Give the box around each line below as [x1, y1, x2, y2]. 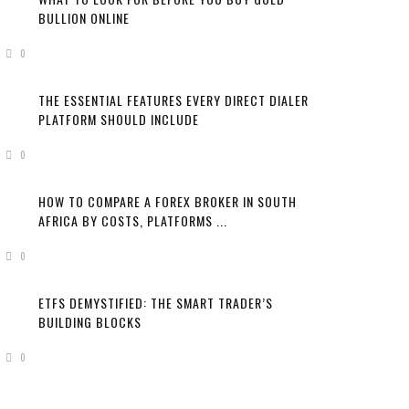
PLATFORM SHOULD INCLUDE [38, 110, 199, 129]
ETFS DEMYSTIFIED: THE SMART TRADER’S [38, 293, 273, 312]
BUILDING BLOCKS [38, 312, 142, 331]
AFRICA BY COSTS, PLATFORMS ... [38, 211, 227, 230]
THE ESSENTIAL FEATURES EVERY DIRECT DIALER [38, 90, 309, 110]
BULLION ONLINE [38, 8, 130, 27]
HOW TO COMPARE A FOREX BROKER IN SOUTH [38, 192, 297, 211]
